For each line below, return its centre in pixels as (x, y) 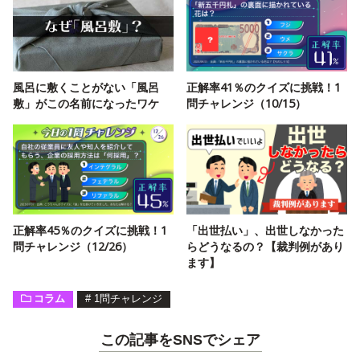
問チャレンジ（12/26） (73, 246)
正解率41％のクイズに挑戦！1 (264, 87)
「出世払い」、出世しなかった (265, 230)
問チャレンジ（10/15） (246, 103)
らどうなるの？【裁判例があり (265, 246)
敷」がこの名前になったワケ (86, 103)
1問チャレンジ (129, 299)
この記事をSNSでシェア (180, 340)
